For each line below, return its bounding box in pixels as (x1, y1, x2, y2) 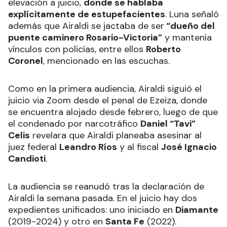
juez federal (8, 141, 59, 154)
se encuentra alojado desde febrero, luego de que (8, 106, 218, 119)
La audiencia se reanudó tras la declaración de (8, 180, 204, 193)
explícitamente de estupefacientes (8, 8, 165, 21)
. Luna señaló (165, 8, 219, 21)
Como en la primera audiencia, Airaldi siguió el (8, 83, 202, 95)
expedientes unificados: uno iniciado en (8, 204, 175, 216)
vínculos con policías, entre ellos (8, 43, 146, 56)
